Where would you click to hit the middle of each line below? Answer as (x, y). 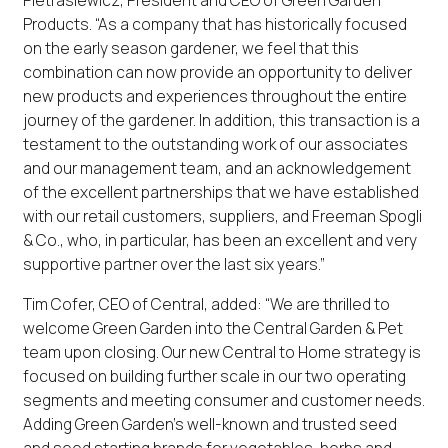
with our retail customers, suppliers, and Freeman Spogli (222, 216)
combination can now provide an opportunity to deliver (217, 72)
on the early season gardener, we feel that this (190, 48)
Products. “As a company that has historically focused (214, 24)
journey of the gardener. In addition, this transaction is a (221, 120)
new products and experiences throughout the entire (214, 96)
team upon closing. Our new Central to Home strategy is (221, 351)
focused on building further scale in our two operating (214, 375)
